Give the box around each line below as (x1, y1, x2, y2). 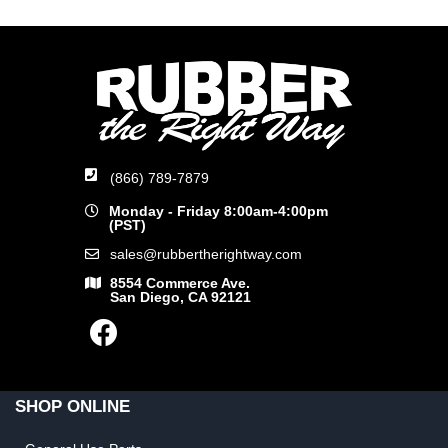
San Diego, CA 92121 (109, 288, 251, 305)
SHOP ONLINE (15, 396, 130, 416)
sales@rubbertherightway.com (109, 245, 302, 262)
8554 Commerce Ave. (109, 274, 250, 291)
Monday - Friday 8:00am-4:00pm (109, 202, 329, 219)
